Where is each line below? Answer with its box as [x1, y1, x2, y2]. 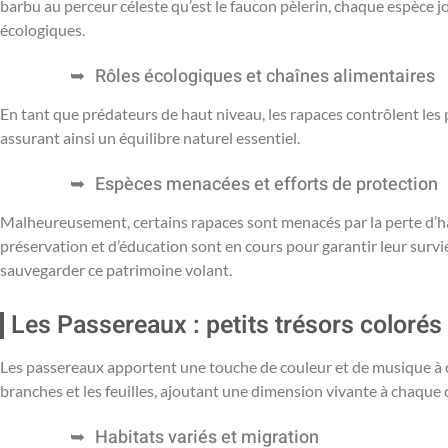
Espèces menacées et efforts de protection [95, 170, 438, 198]
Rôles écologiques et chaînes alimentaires [95, 62, 435, 90]
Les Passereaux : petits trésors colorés [11, 306, 442, 344]
